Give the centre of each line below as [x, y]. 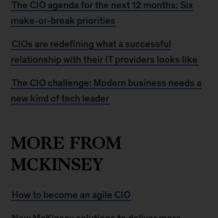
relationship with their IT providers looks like [104, 59]
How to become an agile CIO [71, 195]
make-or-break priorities [63, 20]
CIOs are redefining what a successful [92, 44]
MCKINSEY [57, 164]
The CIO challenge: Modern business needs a [107, 83]
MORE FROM [66, 143]
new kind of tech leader [60, 98]
